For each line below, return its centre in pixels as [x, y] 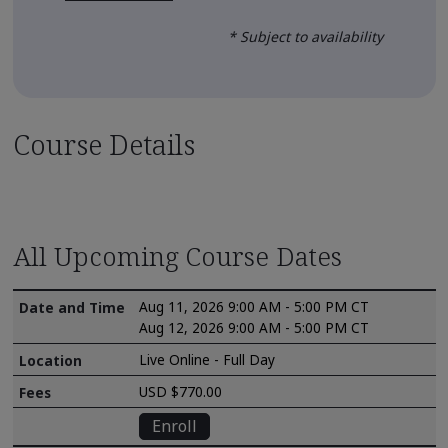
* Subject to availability [305, 36]
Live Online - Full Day [207, 359]
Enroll [175, 426]
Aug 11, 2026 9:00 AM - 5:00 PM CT [254, 306]
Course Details [103, 143]
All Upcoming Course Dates [177, 255]
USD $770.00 [181, 391]
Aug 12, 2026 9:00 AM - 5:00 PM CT [254, 327]
